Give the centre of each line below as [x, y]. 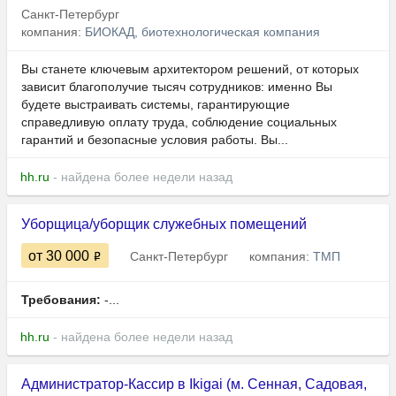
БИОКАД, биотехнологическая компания [202, 32]
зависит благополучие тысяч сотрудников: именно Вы [177, 87]
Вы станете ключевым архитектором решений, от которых [190, 69]
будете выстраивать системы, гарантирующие [156, 105]
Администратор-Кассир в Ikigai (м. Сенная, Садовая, [194, 385]
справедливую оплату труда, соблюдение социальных [179, 122]
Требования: [61, 300]
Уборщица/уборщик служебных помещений [164, 225]
